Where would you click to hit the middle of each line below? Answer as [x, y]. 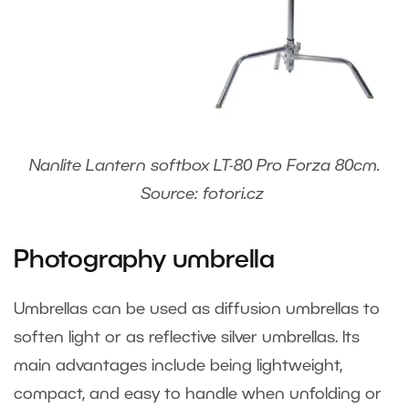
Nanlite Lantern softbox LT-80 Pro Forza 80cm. [204, 167]
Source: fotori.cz [204, 195]
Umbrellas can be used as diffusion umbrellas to [197, 310]
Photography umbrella [144, 262]
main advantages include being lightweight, [178, 367]
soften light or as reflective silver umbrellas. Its [187, 338]
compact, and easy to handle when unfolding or [198, 395]
